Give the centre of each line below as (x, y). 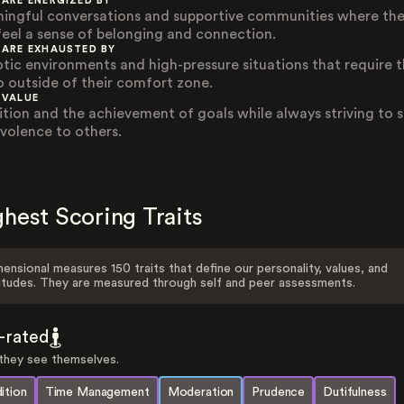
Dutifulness (355, 392)
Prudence (279, 392)
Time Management (97, 392)
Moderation (201, 392)
